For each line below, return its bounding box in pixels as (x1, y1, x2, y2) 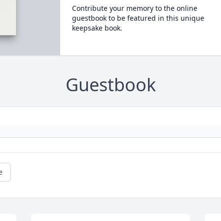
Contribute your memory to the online (72, 3, 197, 13)
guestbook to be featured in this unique (72, 13, 204, 23)
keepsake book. (72, 23, 122, 33)
